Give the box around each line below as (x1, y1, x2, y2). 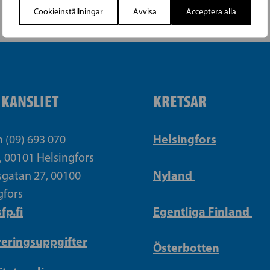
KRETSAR (153, 91, 207, 112)
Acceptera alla (186, 6, 237, 17)
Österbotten (153, 240, 219, 256)
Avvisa (133, 6, 157, 17)
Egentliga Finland (153, 204, 252, 219)
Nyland (153, 168, 195, 183)
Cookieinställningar (33, 6, 103, 17)
